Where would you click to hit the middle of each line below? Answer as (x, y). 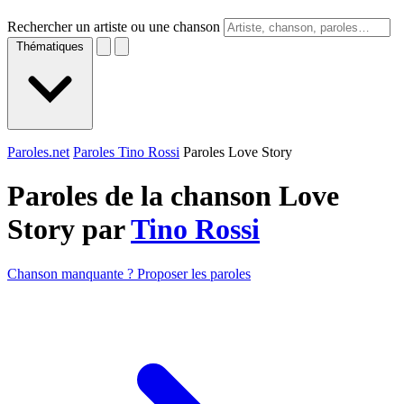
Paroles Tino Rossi (126, 152)
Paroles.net (38, 152)
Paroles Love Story (238, 152)
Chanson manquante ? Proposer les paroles (129, 273)
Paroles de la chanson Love (173, 196)
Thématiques (50, 46)
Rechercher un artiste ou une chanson (114, 27)
